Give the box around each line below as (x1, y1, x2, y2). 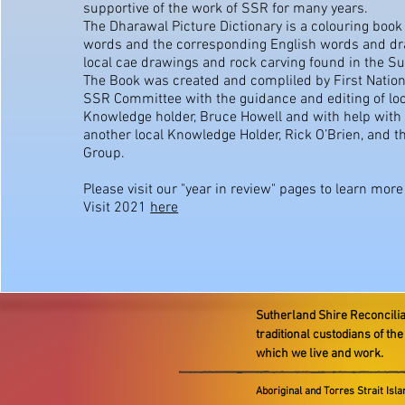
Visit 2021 (83, 199, 151, 217)
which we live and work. (256, 346, 383, 362)
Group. (83, 145, 126, 163)
